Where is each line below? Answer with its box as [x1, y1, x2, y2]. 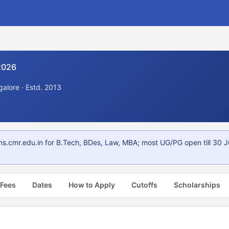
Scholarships [174, 180, 220, 189]
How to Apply [68, 180, 115, 189]
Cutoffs [131, 180, 157, 189]
